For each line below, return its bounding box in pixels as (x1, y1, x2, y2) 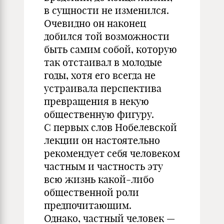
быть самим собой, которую (44, 43, 177, 55)
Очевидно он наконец (44, 17, 146, 29)
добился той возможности (44, 30, 169, 42)
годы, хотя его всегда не (44, 69, 155, 81)
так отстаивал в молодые (44, 56, 162, 68)
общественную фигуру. (44, 108, 154, 120)
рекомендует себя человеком (44, 147, 180, 159)
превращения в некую (44, 95, 149, 107)
